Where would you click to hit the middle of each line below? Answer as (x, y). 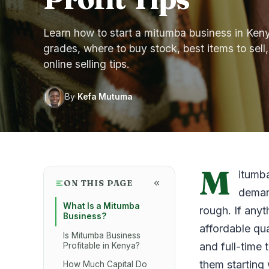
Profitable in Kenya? (102, 245)
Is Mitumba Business (102, 235)
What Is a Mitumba (102, 206)
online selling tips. (86, 64)
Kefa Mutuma (105, 97)
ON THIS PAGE (98, 183)
